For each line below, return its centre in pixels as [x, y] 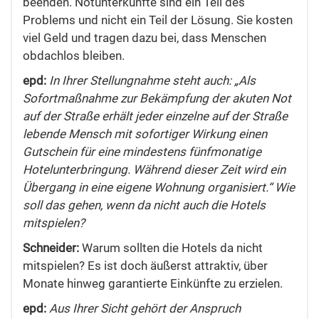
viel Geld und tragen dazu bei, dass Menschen [145, 38]
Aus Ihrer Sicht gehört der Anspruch [145, 309]
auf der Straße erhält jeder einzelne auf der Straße [155, 116]
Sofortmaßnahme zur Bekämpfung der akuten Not [157, 99]
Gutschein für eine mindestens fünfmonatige [142, 152]
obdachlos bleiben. [74, 56]
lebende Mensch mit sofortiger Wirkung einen [145, 134]
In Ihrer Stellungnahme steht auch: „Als [152, 81]
